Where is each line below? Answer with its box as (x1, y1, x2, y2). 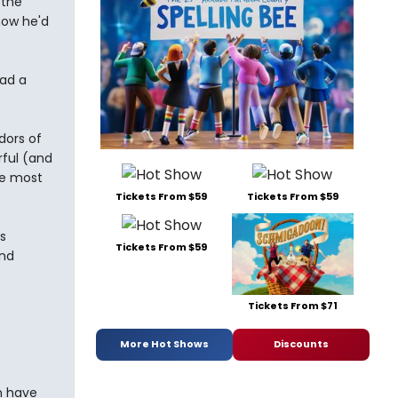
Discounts (274, 337, 329, 352)
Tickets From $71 (247, 298, 338, 313)
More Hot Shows (120, 337, 209, 352)
